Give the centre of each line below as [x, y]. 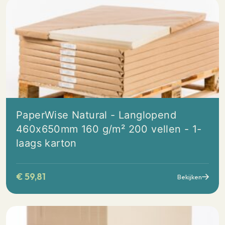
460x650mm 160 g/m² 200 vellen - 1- [109, 129]
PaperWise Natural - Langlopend [96, 115]
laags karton [46, 143]
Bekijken [190, 177]
